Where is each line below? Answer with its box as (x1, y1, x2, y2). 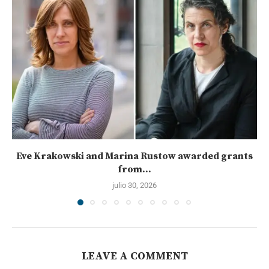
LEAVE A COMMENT (81, 249, 188, 263)
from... (118, 163, 151, 175)
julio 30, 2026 (112, 180, 157, 190)
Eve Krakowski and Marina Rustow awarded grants (16, 150, 253, 162)
